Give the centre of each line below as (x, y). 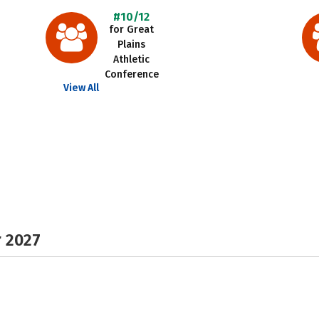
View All (81, 88)
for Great (132, 30)
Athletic (132, 59)
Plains (132, 45)
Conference (131, 74)
